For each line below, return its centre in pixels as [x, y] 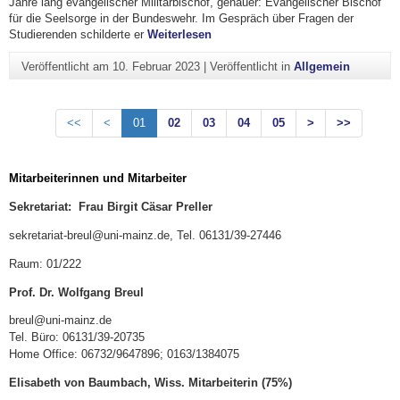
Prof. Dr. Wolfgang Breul [76, 292]
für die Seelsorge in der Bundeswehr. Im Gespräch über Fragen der [181, 19]
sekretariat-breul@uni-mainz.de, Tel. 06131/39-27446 [145, 236]
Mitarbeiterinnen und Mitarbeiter [98, 179]
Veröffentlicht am [67, 66]
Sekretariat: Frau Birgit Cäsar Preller [111, 207]
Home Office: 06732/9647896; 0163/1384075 [124, 354]
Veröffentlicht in [251, 66]
